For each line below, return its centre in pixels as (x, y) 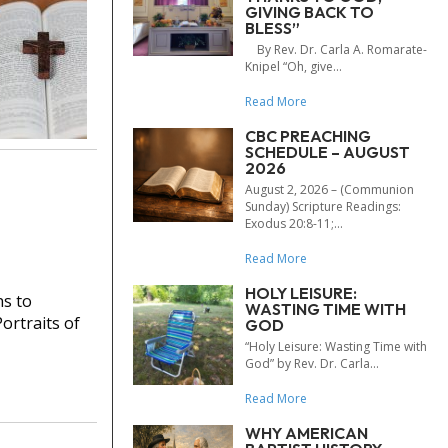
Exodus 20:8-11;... (294, 223)
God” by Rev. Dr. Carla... (312, 363)
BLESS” (272, 28)
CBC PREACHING (308, 136)
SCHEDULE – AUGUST (327, 152)
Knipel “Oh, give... (293, 66)
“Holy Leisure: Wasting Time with (336, 346)
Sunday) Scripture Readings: (323, 206)
